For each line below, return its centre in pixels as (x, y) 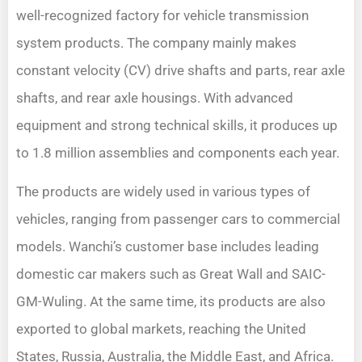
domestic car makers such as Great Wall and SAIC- (171, 274)
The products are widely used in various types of (163, 192)
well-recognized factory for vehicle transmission (162, 15)
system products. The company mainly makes (156, 42)
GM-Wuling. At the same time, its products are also (171, 302)
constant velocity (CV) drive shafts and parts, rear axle (181, 70)
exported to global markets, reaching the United (161, 329)
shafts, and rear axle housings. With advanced (155, 97)
